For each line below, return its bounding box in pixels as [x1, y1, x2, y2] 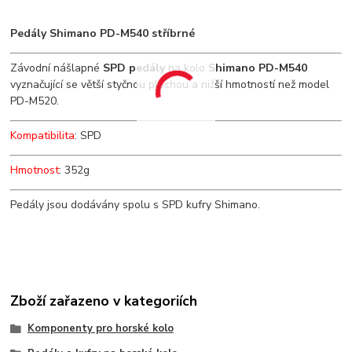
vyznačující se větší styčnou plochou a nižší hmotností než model [10, 77, 330, 93]
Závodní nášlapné [10, 60, 104, 76]
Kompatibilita [10, 128, 75, 144]
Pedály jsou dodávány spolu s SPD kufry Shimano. [10, 197, 261, 213]
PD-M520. [10, 93, 60, 109]
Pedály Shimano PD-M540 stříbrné [10, 26, 196, 42]
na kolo [165, 60, 206, 76]
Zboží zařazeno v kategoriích [10, 291, 198, 310]
